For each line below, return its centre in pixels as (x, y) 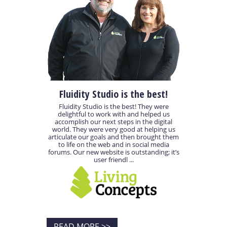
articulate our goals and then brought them (113, 137)
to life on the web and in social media (113, 145)
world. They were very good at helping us (113, 129)
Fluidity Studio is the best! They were (113, 107)
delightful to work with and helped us (113, 114)
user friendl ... (113, 160)
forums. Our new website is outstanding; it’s (113, 152)
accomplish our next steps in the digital (113, 122)
